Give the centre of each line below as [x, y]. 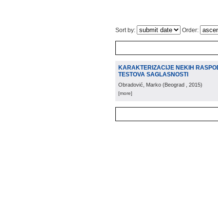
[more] [125, 93]
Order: [190, 30]
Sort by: [126, 30]
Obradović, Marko [140, 85]
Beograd [174, 85]
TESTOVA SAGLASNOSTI [153, 74]
